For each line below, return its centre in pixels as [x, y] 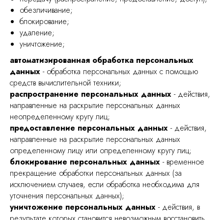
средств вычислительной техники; [66, 83]
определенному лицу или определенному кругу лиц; [101, 151]
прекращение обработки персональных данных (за [96, 173]
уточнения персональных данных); [67, 196]
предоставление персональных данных [89, 128]
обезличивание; [46, 10]
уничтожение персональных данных [83, 207]
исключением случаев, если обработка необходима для [105, 184]
